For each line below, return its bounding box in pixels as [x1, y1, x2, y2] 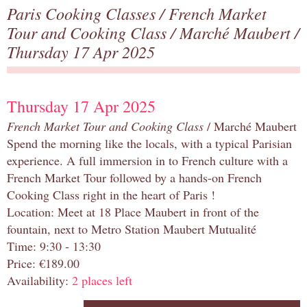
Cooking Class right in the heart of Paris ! [7, 186, 215, 204]
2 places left [72, 272, 132, 289]
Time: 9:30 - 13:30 [7, 238, 101, 255]
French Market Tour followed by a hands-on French [7, 169, 262, 186]
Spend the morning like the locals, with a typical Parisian [7, 135, 292, 152]
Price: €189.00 [7, 255, 79, 272]
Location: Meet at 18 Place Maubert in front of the [7, 204, 259, 221]
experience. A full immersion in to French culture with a [7, 152, 288, 169]
